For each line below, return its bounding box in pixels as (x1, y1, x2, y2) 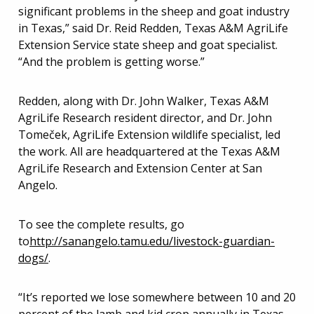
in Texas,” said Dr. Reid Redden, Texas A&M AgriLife (18, 20, 288, 36)
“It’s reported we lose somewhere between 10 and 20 (18, 289, 296, 305)
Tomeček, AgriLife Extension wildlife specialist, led (18, 127, 280, 142)
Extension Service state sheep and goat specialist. (18, 37, 278, 53)
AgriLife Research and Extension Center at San (18, 161, 262, 176)
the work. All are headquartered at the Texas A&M (18, 144, 280, 159)
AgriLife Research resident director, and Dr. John (18, 110, 272, 125)
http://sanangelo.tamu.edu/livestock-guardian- (29, 233, 275, 249)
